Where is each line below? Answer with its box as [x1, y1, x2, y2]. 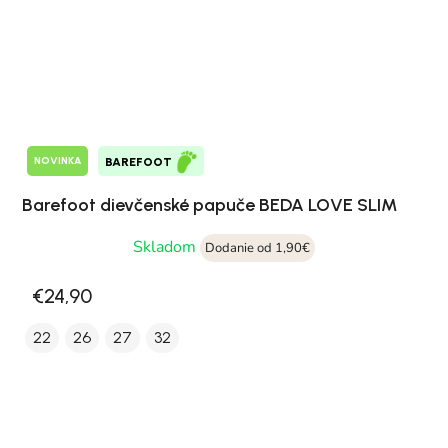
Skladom [133, 235, 200, 258]
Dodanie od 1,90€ [205, 238, 310, 257]
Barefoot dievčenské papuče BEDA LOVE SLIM [22, 193, 398, 216]
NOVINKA [34, 154, 81, 168]
